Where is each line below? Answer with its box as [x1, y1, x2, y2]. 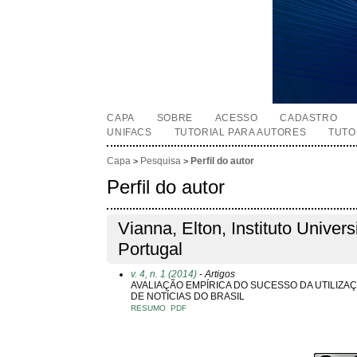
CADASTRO [280, 112, 338, 124]
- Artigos [197, 268, 236, 280]
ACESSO [214, 112, 258, 124]
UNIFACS [107, 127, 152, 138]
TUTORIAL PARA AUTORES [174, 127, 307, 138]
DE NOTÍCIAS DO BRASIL [131, 290, 245, 302]
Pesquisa [140, 155, 182, 167]
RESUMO [131, 303, 167, 312]
